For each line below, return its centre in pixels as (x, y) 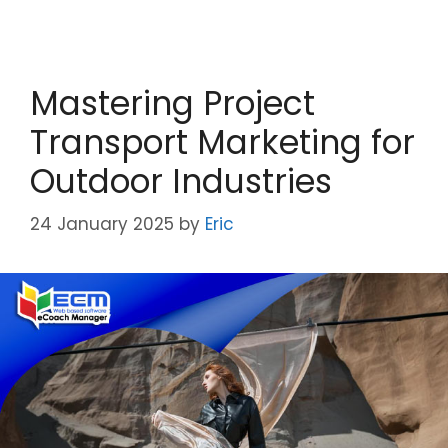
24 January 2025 (102, 224)
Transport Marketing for (222, 142)
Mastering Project (172, 103)
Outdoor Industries (181, 181)
